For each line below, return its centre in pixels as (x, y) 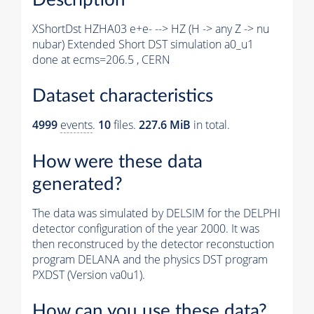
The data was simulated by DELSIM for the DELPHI (156, 213)
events (76, 125)
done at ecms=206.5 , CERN (101, 59)
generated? (77, 184)
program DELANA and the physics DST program (150, 259)
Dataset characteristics (123, 96)
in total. (210, 125)
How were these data (117, 162)
